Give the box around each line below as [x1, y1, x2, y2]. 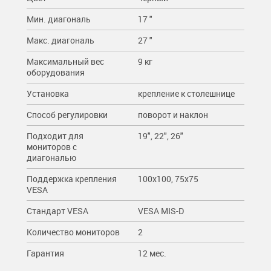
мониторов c [27, 140, 77, 152]
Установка [27, 87, 69, 99]
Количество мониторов [27, 226, 120, 238]
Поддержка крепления [27, 172, 117, 184]
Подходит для [27, 129, 83, 142]
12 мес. [138, 247, 166, 259]
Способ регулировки [27, 108, 108, 120]
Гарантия [27, 247, 64, 259]
